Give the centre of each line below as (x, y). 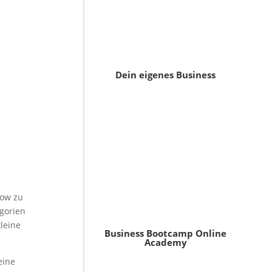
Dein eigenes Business (166, 75)
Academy (165, 243)
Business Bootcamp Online (166, 233)
